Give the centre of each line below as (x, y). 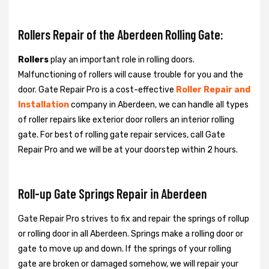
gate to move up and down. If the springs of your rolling (125, 249)
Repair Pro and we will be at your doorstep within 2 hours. (128, 150)
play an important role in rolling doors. (122, 59)
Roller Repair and (213, 89)
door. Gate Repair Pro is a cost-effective (97, 89)
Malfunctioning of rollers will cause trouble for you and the (131, 74)
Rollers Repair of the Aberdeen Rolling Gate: (121, 34)
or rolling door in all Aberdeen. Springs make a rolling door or (131, 234)
